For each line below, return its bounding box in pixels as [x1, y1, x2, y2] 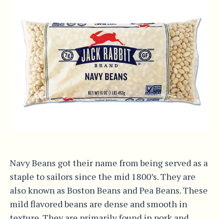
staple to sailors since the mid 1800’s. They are [9, 170, 196, 182]
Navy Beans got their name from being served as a [9, 156, 208, 169]
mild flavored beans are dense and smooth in [9, 197, 187, 210]
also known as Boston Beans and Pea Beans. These [9, 184, 208, 196]
